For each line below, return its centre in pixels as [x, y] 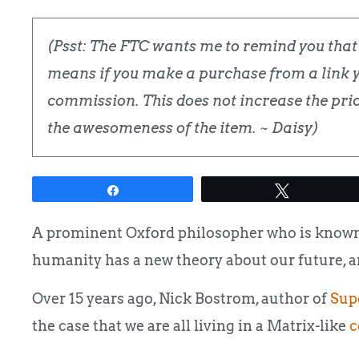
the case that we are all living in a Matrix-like [191, 326]
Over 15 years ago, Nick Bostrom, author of [181, 299]
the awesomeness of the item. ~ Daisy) [183, 128]
